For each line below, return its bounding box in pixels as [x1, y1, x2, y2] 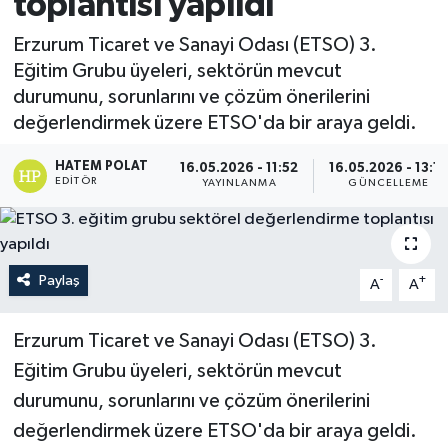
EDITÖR [55, 175, 97, 186]
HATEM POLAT [55, 159, 149, 173]
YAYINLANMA [201, 178, 277, 188]
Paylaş [38, 272, 80, 288]
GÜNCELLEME [348, 178, 430, 188]
